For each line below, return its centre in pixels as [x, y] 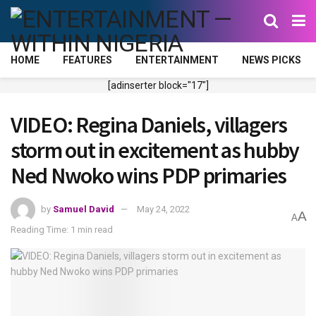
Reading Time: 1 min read [62, 229]
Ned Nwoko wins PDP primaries [149, 176]
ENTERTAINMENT [177, 60]
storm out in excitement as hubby [155, 150]
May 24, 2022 [163, 209]
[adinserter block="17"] [158, 85]
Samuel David [84, 209]
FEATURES [87, 60]
